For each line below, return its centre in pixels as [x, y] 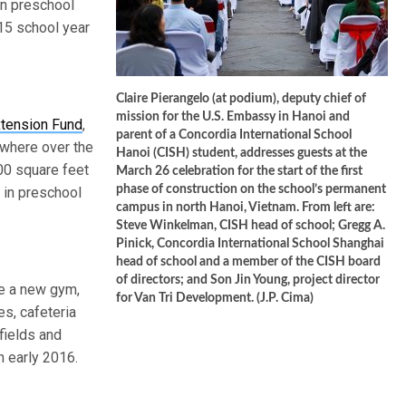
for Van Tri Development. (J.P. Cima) [215, 298]
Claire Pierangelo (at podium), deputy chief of [241, 99]
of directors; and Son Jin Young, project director [248, 280]
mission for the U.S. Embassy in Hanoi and [233, 117]
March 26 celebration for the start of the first [239, 171]
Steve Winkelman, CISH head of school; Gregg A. [251, 226]
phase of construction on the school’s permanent [251, 189]
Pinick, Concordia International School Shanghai [250, 244]
